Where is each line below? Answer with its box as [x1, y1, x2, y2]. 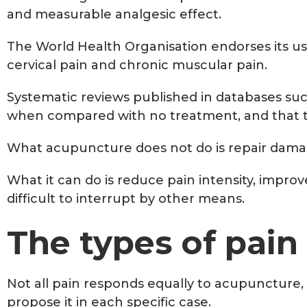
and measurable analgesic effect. [7, 6, 221, 22]
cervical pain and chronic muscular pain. [7, 57, 271, 73]
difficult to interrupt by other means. [7, 191, 245, 206]
